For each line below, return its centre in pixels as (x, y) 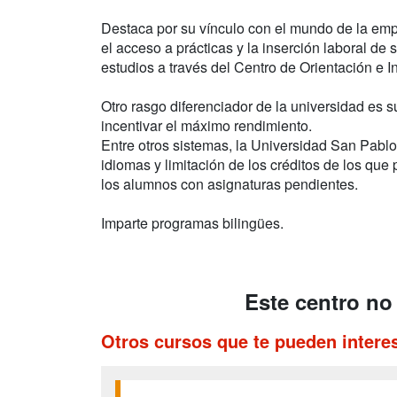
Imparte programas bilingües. (192, 223)
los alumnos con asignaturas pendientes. (230, 184)
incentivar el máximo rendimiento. (206, 125)
